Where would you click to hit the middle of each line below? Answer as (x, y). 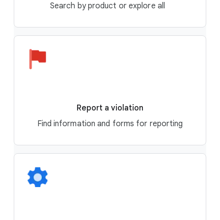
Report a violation (110, 108)
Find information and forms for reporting (110, 124)
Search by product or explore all (110, 6)
